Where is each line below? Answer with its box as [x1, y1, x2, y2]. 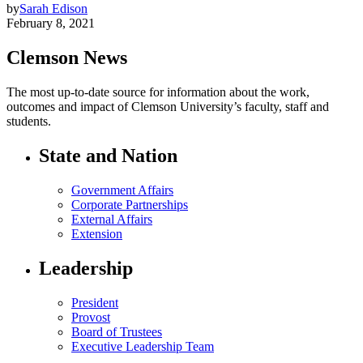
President [71, 295, 118, 310]
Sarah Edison [19, 2, 88, 16]
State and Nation [39, 145, 177, 167]
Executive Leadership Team [71, 339, 214, 353]
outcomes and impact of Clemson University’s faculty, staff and [6, 100, 329, 114]
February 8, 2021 [6, 16, 95, 31]
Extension [71, 227, 122, 241]
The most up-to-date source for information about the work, [6, 85, 310, 100]
